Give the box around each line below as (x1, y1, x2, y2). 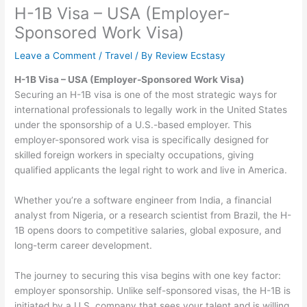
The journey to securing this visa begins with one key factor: (14, 269, 282, 281)
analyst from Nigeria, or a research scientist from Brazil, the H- (14, 209, 292, 221)
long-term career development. (14, 239, 153, 251)
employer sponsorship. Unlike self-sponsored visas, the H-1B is (14, 284, 291, 296)
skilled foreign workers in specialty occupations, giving (14, 149, 254, 161)
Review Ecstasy (156, 50, 226, 62)
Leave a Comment (14, 50, 97, 62)
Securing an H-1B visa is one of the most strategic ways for (14, 89, 278, 101)
